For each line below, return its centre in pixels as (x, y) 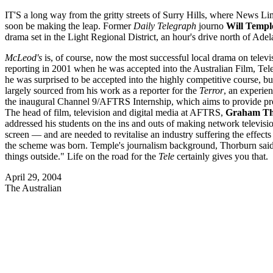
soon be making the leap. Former (69, 26)
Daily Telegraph (165, 26)
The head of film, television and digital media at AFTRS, (115, 113)
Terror (211, 91)
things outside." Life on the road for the (82, 157)
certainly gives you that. (221, 157)
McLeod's (23, 58)
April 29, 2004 (33, 177)
